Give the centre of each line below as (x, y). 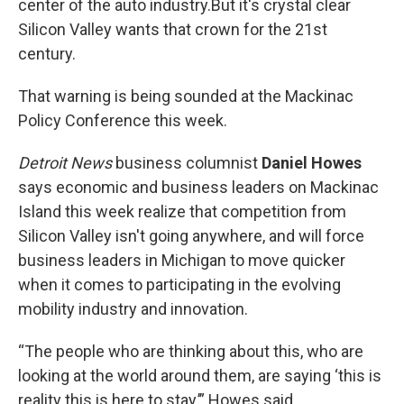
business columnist (187, 163)
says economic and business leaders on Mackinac (198, 187)
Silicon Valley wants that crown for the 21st (173, 29)
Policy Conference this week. (123, 120)
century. (47, 54)
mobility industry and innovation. (133, 309)
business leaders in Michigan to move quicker (182, 260)
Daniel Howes (312, 163)
